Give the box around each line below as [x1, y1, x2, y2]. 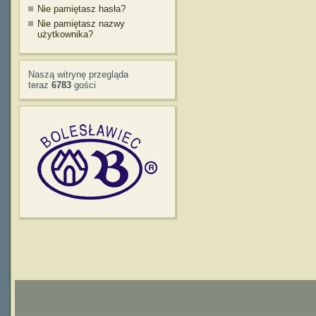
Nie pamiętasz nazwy [37, 18, 125, 29]
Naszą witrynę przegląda [28, 68, 128, 80]
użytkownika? [37, 29, 93, 39]
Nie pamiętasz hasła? [37, 3, 126, 14]
